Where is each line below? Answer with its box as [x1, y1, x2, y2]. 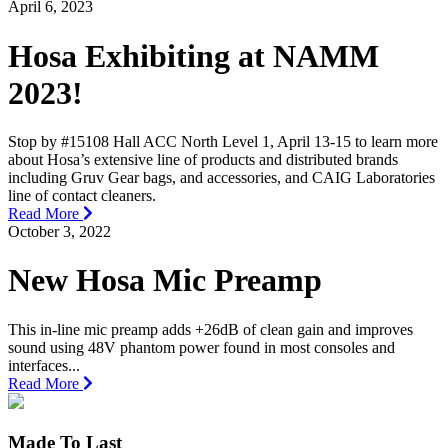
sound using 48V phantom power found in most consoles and [8, 338, 395, 356]
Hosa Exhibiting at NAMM [8, 37, 379, 74]
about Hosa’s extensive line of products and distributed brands [8, 151, 398, 168]
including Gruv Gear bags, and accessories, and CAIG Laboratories [8, 169, 435, 186]
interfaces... [8, 356, 80, 374]
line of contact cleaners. [8, 187, 156, 204]
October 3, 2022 [8, 223, 111, 240]
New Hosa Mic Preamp [8, 262, 322, 299]
